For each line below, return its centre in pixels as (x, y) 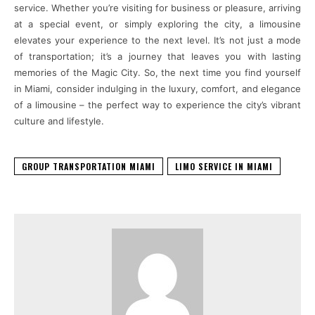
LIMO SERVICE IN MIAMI (224, 166)
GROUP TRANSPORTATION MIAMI (89, 166)
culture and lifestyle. (59, 121)
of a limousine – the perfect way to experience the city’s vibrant (157, 104)
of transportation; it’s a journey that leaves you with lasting (157, 56)
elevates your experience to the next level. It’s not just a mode (157, 40)
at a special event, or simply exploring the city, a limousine (157, 24)
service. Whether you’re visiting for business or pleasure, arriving (157, 7)
